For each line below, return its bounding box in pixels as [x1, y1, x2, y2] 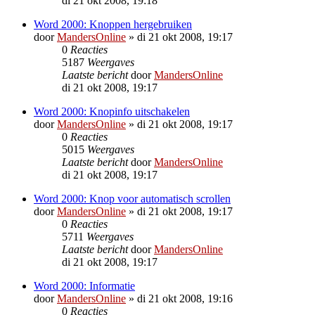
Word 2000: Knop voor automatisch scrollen [34, 192, 231, 205]
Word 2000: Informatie [34, 279, 135, 292]
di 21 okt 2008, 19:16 [137, 292, 233, 304]
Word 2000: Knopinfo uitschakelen [34, 105, 190, 117]
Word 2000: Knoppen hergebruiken [34, 18, 192, 30]
